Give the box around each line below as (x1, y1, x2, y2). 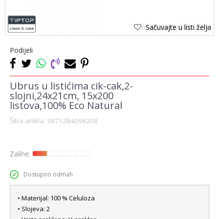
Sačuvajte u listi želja (146, 22, 211, 32)
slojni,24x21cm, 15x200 (10, 89, 113, 102)
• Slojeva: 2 (18, 204, 50, 213)
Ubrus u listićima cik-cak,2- (10, 79, 133, 92)
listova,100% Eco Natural (10, 99, 122, 112)
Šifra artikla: (10, 116, 47, 125)
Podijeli (10, 45, 33, 55)
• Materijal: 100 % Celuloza (18, 194, 95, 202)
